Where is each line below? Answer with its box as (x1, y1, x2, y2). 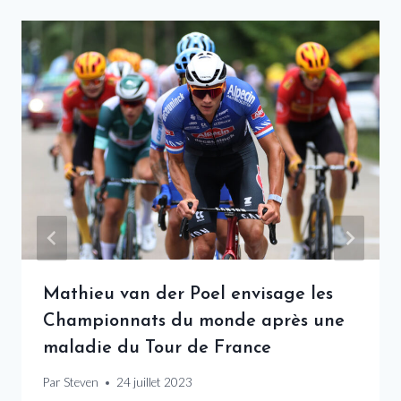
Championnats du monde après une (43, 311, 345, 330)
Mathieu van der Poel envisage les (43, 285, 333, 303)
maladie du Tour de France (43, 338, 271, 357)
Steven (64, 375, 99, 390)
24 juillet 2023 (116, 375, 193, 390)
